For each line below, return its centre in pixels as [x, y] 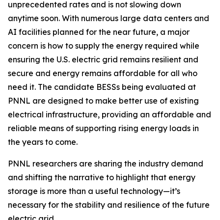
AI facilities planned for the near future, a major [99, 32]
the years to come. [43, 142]
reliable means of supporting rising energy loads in [103, 128]
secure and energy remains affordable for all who [103, 73]
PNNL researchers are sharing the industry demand [106, 164]
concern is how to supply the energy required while [104, 46]
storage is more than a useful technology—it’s [94, 191]
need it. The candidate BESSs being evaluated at [102, 87]
